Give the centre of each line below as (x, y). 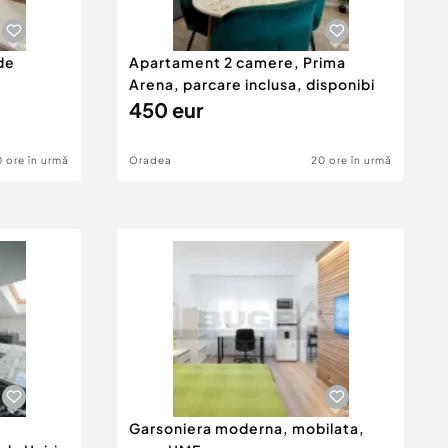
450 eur (166, 109)
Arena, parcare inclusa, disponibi (252, 84)
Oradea (150, 160)
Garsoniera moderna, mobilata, (247, 428)
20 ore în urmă (351, 160)
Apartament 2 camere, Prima (237, 62)
